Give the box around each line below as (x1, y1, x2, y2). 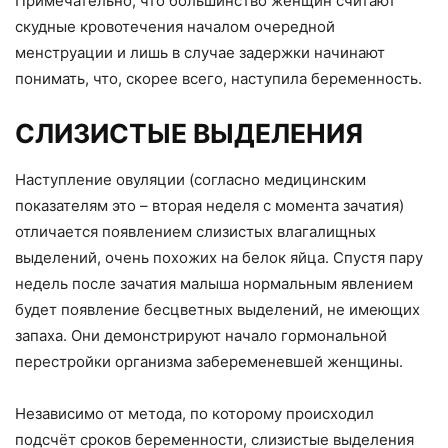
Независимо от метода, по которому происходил (15, 404, 374, 423)
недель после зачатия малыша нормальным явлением (15, 274, 413, 293)
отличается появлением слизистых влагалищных (15, 222, 376, 241)
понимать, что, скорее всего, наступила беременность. (15, 69, 422, 88)
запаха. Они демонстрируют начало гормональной (15, 326, 387, 345)
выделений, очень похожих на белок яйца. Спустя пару (15, 248, 423, 267)
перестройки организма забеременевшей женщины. (15, 352, 403, 371)
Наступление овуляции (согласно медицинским (15, 170, 366, 189)
